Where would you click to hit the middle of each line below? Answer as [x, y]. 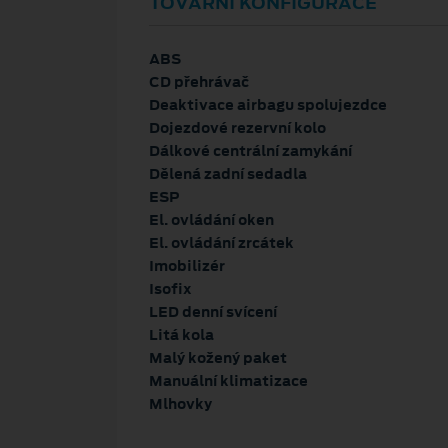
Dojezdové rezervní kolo [237, 127]
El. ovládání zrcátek [221, 242]
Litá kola [181, 334]
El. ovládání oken [211, 219]
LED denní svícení [213, 311]
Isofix [170, 288]
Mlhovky [180, 403]
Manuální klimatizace [228, 380]
